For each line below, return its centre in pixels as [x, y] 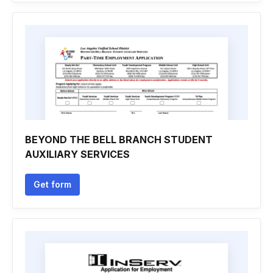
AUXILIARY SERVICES [77, 154]
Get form [52, 184]
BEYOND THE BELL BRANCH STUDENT [119, 140]
